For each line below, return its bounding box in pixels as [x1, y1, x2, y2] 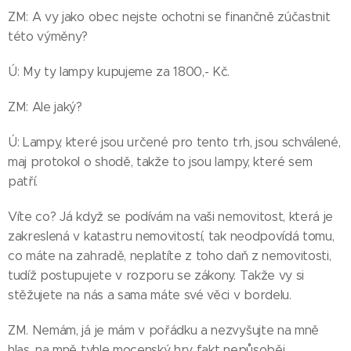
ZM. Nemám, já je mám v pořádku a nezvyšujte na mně [8, 322, 319, 338]
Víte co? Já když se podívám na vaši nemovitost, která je [8, 208, 334, 224]
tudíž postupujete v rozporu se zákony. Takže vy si [8, 267, 304, 283]
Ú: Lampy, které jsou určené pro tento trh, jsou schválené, [8, 134, 341, 150]
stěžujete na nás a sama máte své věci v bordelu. [8, 287, 291, 302]
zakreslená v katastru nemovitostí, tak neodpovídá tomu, [8, 228, 335, 244]
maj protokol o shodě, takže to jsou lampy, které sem [8, 154, 313, 169]
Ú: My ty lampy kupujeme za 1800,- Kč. [8, 63, 230, 79]
